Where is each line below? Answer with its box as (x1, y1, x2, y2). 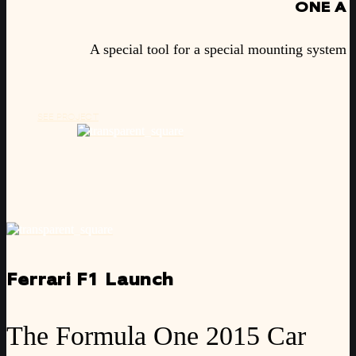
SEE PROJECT (37, 113, 99, 122)
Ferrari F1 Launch (6, 272, 175, 290)
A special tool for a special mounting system (89, 41, 346, 57)
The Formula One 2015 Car (6, 320, 306, 350)
